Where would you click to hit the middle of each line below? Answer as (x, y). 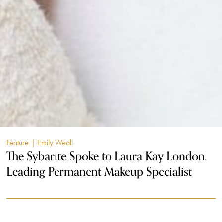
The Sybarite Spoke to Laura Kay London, (107, 156)
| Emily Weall (52, 142)
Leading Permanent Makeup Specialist (99, 172)
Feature (18, 142)
